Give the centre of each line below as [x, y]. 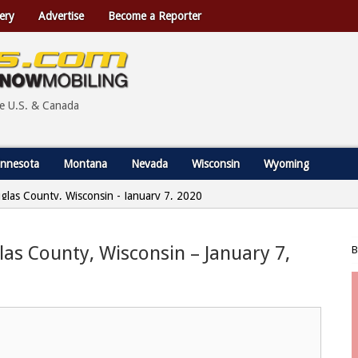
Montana [85, 164]
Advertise [61, 16]
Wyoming [286, 164]
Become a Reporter [155, 16]
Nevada [149, 164]
